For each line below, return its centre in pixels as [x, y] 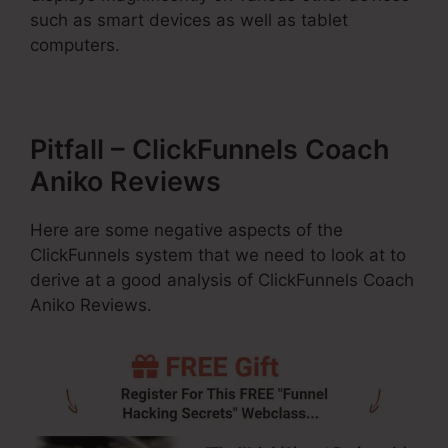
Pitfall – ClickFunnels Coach [210, 149]
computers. [75, 44]
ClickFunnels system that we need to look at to [218, 254]
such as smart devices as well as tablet [189, 19]
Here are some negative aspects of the [186, 229]
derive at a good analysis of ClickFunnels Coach [222, 279]
